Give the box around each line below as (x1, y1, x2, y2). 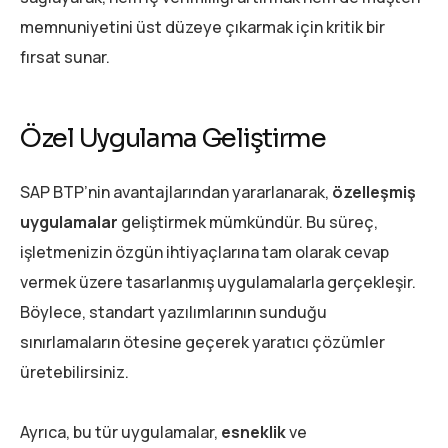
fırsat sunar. (20, 45, 110, 68)
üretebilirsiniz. (20, 361, 129, 384)
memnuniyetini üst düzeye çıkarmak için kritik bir (20, 15, 385, 38)
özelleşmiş (332, 181, 416, 204)
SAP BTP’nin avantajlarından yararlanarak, (20, 181, 332, 204)
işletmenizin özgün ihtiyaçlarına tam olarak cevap (20, 241, 389, 264)
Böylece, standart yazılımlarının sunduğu (20, 301, 327, 324)
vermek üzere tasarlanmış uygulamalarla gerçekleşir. (20, 271, 416, 294)
